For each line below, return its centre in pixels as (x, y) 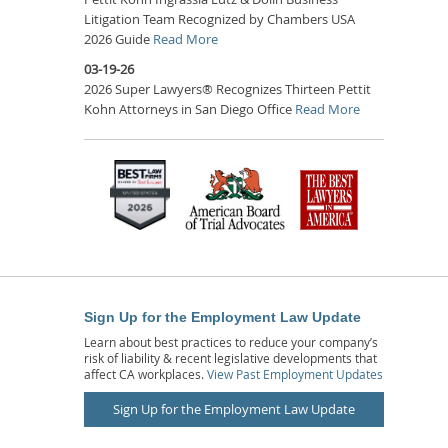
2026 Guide (118, 38)
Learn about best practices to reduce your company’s (231, 341)
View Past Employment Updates (295, 373)
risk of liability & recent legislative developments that (230, 357)
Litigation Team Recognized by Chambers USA (219, 18)
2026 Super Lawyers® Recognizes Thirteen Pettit (227, 88)
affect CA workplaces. (145, 373)
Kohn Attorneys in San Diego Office (189, 108)
